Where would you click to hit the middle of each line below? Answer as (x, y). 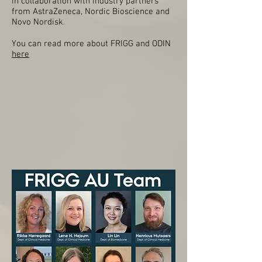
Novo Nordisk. (38, 22)
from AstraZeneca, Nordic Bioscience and (91, 12)
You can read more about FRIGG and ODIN (91, 44)
